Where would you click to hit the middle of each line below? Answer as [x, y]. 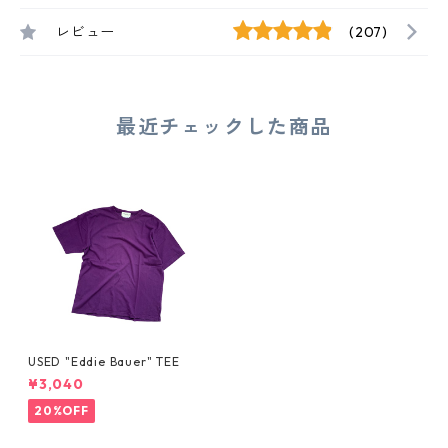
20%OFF [61, 411]
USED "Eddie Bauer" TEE [104, 362]
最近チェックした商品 [223, 127]
